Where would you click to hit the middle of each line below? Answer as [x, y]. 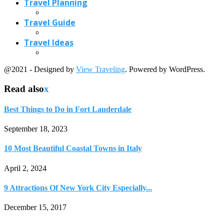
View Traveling [100, 69]
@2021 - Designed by [40, 69]
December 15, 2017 [35, 207]
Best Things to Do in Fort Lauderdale [68, 109]
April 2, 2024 [25, 168]
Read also [24, 88]
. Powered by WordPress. [165, 69]
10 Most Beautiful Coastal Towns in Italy [73, 148]
